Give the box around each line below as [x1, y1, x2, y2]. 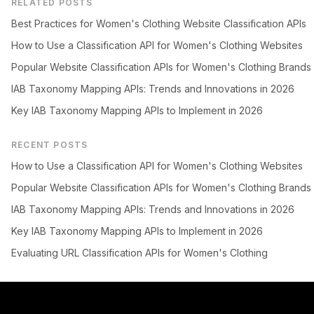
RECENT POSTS [11, 139, 88, 150]
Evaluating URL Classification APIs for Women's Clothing [11, 247, 268, 259]
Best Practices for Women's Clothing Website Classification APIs [11, 18, 306, 29]
